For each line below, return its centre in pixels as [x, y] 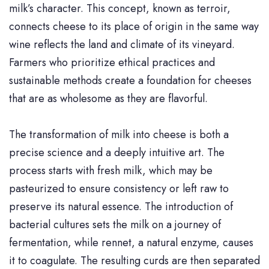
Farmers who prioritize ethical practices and [112, 63]
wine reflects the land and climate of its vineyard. [122, 45]
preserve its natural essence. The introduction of [121, 207]
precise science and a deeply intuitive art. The [117, 153]
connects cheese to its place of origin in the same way [134, 27]
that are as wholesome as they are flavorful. [108, 99]
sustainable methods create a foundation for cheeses [130, 81]
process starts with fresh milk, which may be [111, 171]
